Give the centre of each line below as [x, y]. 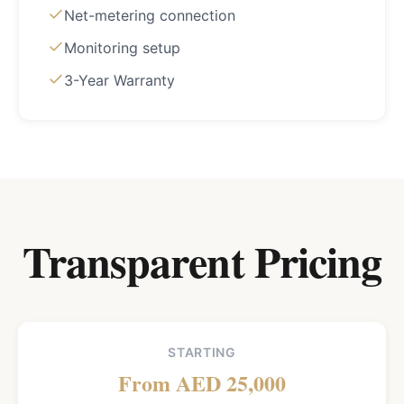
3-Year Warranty [119, 80]
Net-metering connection [150, 15]
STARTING [202, 352]
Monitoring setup [122, 48]
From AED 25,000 [202, 383]
